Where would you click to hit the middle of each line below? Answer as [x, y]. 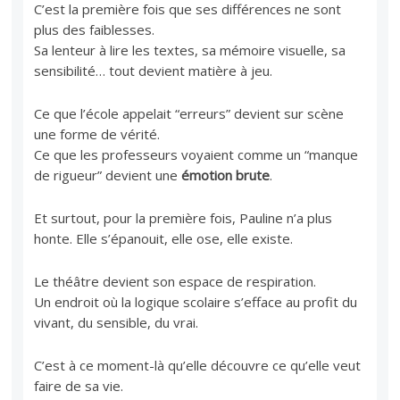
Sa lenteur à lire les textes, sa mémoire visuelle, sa [190, 50]
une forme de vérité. [97, 133]
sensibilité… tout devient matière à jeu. [154, 70]
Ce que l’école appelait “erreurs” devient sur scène [189, 113]
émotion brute [226, 175]
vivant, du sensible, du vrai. [117, 322]
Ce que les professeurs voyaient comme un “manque [196, 154]
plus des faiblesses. [95, 29]
